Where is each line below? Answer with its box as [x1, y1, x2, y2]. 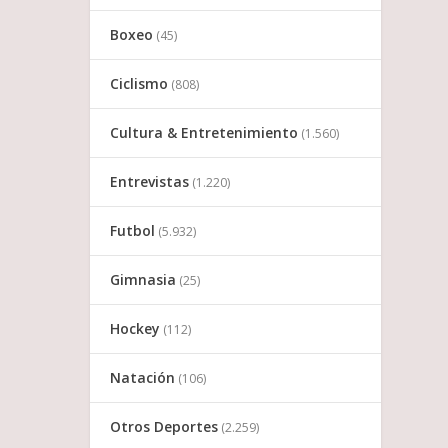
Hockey [110, 319, 161, 339]
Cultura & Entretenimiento [110, 123, 299, 143]
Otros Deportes [110, 417, 219, 437]
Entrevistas [110, 172, 190, 192]
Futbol [110, 221, 156, 241]
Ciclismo [110, 74, 169, 94]
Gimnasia [110, 270, 177, 290]
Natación [110, 368, 176, 388]
